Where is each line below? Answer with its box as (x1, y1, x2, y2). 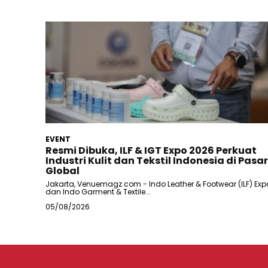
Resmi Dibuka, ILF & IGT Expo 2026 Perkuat (45, 143, 257, 157)
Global (45, 163, 80, 178)
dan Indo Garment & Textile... (45, 186, 151, 197)
